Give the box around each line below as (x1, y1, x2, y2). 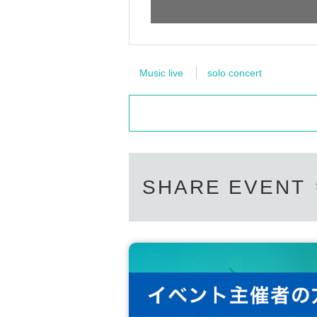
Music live (139, 67, 183, 79)
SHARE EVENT (142, 176, 306, 199)
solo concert (207, 67, 262, 79)
